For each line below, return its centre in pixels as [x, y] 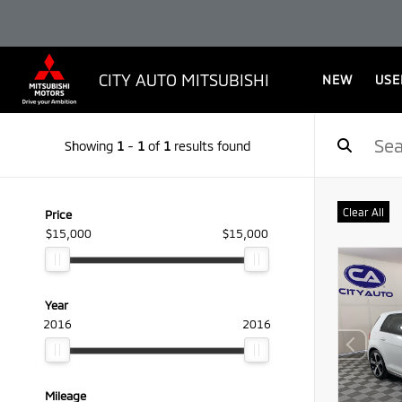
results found [210, 145]
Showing [90, 145]
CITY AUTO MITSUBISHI [184, 80]
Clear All [363, 212]
